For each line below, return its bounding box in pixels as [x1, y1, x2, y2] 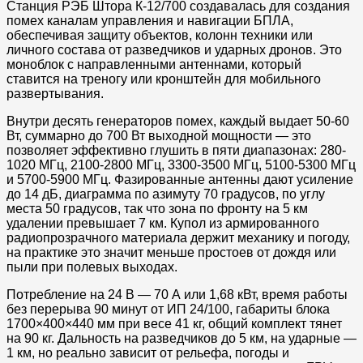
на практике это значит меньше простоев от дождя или [6, 245, 336, 259]
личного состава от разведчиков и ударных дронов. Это [6, 42, 342, 57]
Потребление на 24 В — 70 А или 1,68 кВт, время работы [6, 287, 348, 301]
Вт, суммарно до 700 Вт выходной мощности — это [6, 128, 311, 143]
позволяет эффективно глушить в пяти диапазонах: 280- [6, 143, 346, 157]
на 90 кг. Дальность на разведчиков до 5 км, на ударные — [6, 331, 357, 345]
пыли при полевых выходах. [6, 259, 177, 274]
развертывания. [6, 86, 104, 100]
